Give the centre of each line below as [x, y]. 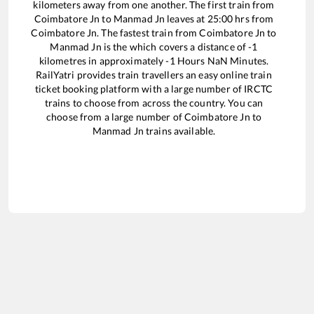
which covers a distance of [189, 47]
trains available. [179, 131]
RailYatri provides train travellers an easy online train [154, 75]
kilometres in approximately [102, 61]
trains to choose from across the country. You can [154, 103]
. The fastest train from [148, 33]
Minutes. [248, 61]
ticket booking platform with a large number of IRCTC [154, 89]
